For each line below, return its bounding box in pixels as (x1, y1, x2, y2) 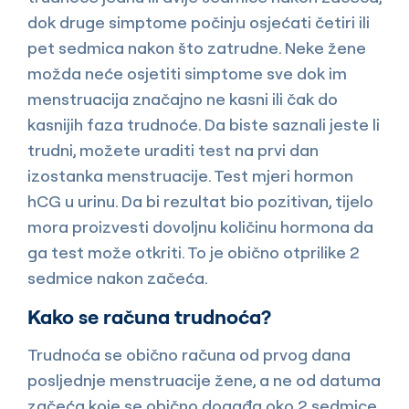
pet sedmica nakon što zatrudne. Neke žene (27, 37, 366, 58)
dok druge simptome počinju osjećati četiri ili (27, 11, 370, 33)
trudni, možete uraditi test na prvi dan (27, 139, 319, 161)
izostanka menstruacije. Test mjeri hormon (27, 164, 353, 186)
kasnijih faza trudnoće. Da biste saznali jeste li (27, 113, 380, 135)
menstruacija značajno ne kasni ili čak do (27, 88, 338, 110)
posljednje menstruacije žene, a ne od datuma (27, 369, 381, 391)
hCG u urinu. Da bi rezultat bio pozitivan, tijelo (27, 190, 373, 212)
